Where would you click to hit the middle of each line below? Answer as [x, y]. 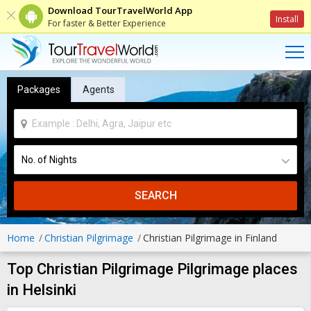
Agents [99, 90]
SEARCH [155, 195]
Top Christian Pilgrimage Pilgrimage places [152, 269]
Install [287, 19]
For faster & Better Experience [107, 23]
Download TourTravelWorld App [120, 10]
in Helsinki [42, 290]
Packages [39, 90]
